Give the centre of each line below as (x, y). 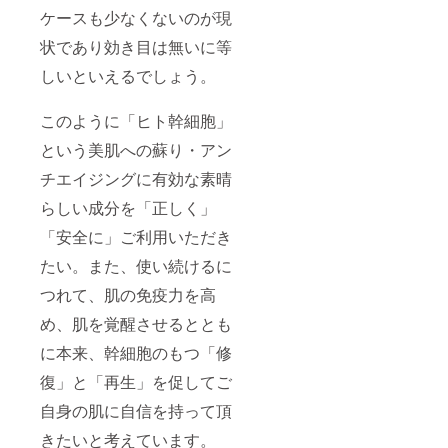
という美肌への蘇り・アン (136, 150)
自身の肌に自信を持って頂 (136, 411)
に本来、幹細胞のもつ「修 (136, 353)
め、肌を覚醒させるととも (136, 324)
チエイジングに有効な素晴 (136, 179)
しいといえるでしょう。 (128, 76)
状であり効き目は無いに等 (136, 47)
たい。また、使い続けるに (136, 266)
